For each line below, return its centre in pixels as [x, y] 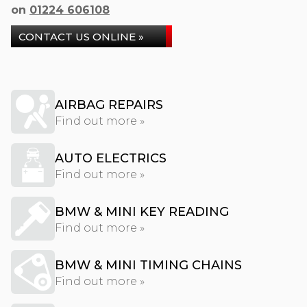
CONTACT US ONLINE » [81, 37]
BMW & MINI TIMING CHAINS [148, 265]
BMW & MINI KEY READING [142, 212]
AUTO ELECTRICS [111, 158]
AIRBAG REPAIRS [109, 105]
